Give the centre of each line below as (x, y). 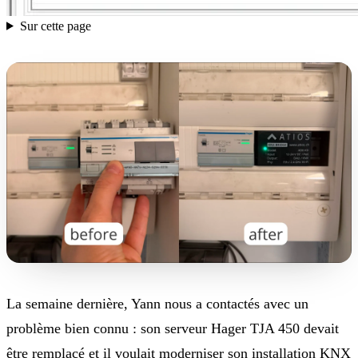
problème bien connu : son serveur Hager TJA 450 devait (173, 329)
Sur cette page (55, 26)
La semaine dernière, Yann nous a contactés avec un (157, 304)
